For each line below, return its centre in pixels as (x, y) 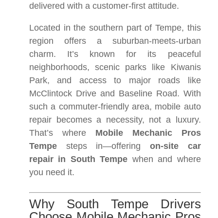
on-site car (175, 146)
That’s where (62, 133)
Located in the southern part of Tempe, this (115, 28)
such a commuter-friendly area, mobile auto (115, 107)
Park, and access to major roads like (115, 80)
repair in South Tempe (79, 159)
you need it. (52, 172)
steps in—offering (103, 146)
